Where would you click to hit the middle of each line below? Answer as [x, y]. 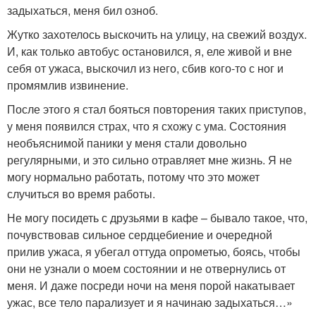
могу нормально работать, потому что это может [133, 177]
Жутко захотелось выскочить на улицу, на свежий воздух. [157, 34]
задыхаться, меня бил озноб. [83, 10]
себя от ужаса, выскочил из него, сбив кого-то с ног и [145, 68]
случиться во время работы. [81, 194]
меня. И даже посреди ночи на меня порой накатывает [151, 285]
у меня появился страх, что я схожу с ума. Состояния [147, 126]
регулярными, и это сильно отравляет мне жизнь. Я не [150, 160]
